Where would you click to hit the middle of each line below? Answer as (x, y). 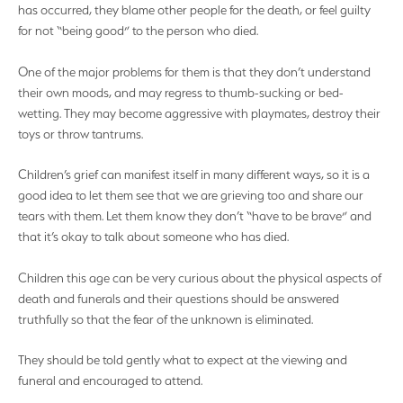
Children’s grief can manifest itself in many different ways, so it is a (194, 175)
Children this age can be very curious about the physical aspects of (200, 278)
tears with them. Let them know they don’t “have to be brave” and (195, 216)
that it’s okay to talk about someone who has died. (153, 237)
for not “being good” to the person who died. (138, 31)
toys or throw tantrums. (81, 134)
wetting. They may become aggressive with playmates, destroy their (199, 113)
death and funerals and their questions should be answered (179, 298)
